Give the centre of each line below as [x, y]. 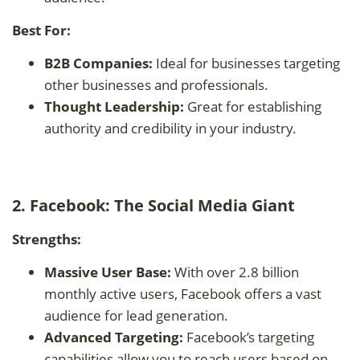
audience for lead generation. [136, 315]
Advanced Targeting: [114, 337]
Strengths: [47, 239]
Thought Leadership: [114, 106]
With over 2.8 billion [235, 272]
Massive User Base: [108, 272]
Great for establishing [253, 106]
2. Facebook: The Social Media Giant [153, 205]
